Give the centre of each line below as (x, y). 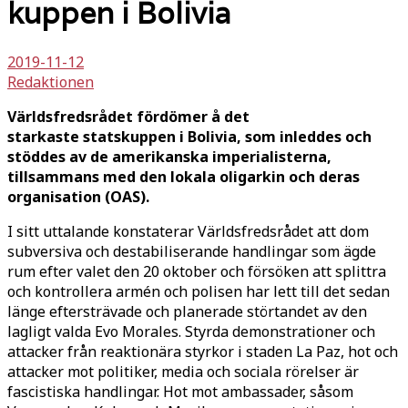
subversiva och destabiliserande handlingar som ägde (192, 251)
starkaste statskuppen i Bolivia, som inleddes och (189, 136)
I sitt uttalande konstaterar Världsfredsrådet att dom (188, 231)
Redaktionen (51, 82)
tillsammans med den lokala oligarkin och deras (184, 176)
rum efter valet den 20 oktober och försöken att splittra (197, 271)
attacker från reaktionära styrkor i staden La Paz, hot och (203, 351)
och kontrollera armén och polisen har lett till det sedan (199, 291)
